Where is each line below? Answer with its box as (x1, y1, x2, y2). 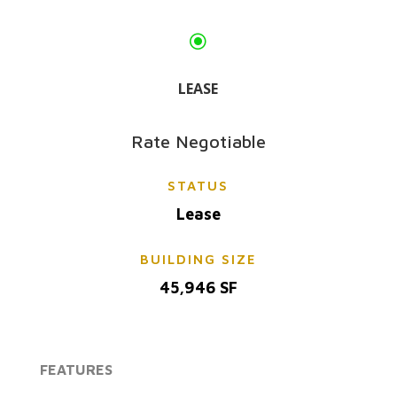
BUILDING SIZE (139, 251, 257, 267)
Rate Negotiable (130, 130, 266, 152)
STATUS (167, 177, 230, 193)
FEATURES (39, 361, 113, 378)
